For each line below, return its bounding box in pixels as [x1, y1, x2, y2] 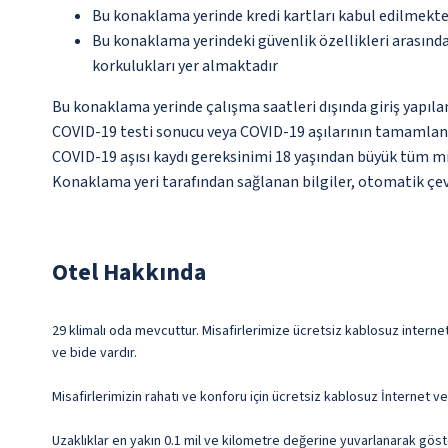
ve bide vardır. [52, 343, 137, 364]
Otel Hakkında [52, 255, 206, 291]
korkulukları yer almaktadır [92, 55, 278, 78]
